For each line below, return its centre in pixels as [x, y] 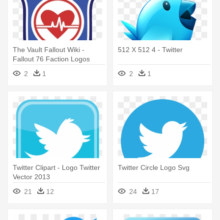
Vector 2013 [31, 177]
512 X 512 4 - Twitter [150, 49]
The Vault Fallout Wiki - [49, 49]
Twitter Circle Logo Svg [154, 167]
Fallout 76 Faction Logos [51, 59]
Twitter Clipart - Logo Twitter [56, 167]
